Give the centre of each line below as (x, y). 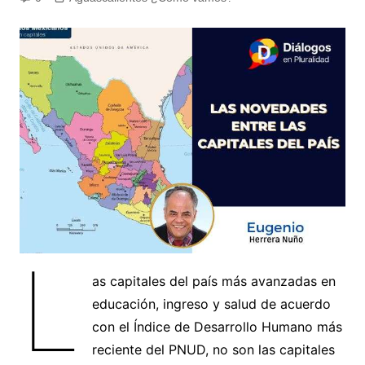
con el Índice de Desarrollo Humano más (218, 326)
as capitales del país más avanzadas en (214, 281)
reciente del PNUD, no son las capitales (214, 349)
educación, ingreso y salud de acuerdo (212, 303)
